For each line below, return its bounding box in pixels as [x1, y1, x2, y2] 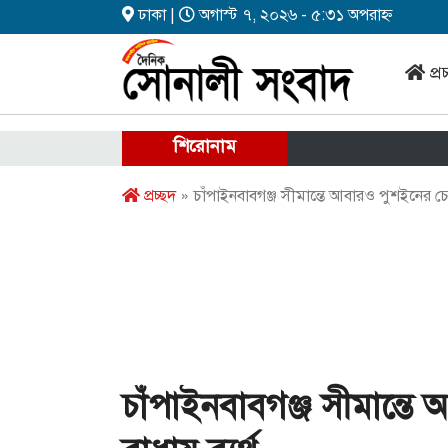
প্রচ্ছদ [140, 186, 176, 206]
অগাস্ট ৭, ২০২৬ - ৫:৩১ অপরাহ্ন [195, 5, 393, 25]
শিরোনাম [173, 135, 236, 157]
